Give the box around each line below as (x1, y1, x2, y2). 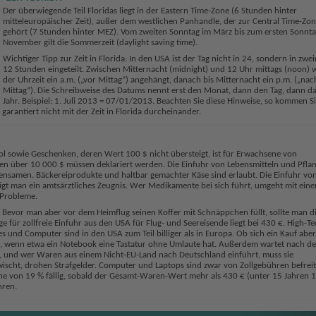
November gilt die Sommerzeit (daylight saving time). (2, 38, 197, 48)
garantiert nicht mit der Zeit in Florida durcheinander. (1, 107, 201, 117)
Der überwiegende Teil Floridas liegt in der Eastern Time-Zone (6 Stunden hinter (2, 6, 297, 16)
